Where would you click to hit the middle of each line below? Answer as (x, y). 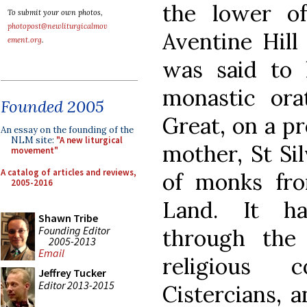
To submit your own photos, (55, 12)
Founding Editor (74, 230)
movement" (35, 150)
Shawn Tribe (68, 218)
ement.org (25, 40)
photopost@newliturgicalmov (58, 26)
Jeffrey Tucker (72, 273)
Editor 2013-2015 (76, 285)
